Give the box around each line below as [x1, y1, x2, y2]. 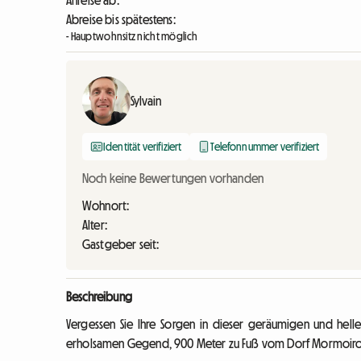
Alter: [82, 218, 107, 232]
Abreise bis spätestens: [66, 13, 176, 27]
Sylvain [131, 94, 162, 108]
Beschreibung [66, 290, 132, 304]
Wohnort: [82, 199, 130, 213]
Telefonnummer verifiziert [210, 141, 320, 153]
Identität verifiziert [103, 141, 182, 153]
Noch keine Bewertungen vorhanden [82, 172, 264, 185]
